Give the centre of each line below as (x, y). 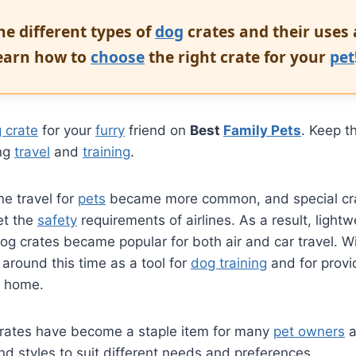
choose (118, 56)
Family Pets (262, 130)
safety (57, 220)
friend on (157, 130)
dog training (229, 263)
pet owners (309, 331)
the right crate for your (237, 56)
